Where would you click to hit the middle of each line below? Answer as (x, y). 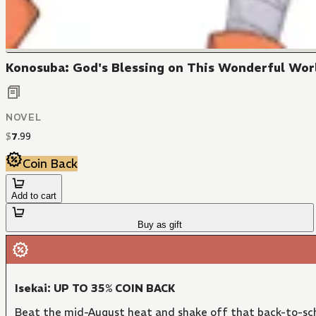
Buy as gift (160, 224)
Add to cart (34, 195)
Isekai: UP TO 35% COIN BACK (95, 288)
